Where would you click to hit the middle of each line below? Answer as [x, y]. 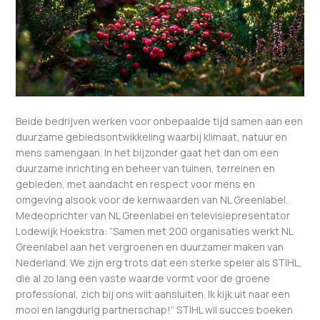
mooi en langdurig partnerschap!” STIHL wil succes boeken [155, 309]
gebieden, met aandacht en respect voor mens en [136, 184]
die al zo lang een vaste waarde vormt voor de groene [143, 278]
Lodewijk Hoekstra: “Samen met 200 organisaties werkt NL [155, 231]
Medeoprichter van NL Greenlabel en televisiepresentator [153, 215]
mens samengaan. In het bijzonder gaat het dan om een [147, 152]
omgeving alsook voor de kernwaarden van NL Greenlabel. [152, 199]
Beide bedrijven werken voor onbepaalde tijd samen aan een [160, 121]
